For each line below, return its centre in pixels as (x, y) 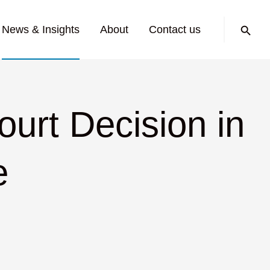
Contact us (175, 30)
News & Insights (41, 30)
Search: (242, 20)
